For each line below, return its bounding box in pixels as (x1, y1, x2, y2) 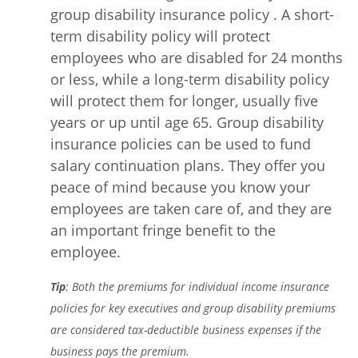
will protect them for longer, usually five (50, 90, 318, 110)
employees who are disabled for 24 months (50, 47, 343, 67)
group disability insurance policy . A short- (50, 4, 334, 24)
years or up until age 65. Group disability (50, 112, 324, 132)
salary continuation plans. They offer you (50, 155, 325, 175)
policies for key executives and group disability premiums (50, 300, 336, 316)
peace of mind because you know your (50, 177, 310, 197)
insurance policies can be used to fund (50, 133, 311, 153)
